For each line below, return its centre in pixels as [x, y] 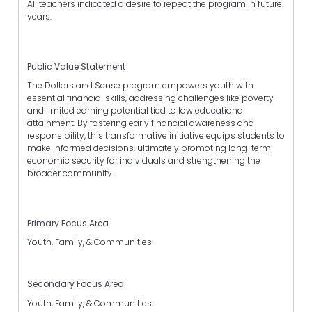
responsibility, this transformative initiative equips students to [156, 135]
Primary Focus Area [68, 224]
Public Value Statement [76, 66]
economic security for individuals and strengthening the [144, 160]
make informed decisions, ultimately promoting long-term [149, 148]
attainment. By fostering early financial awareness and [141, 123]
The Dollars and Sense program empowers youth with [140, 85]
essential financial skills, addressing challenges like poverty [150, 97]
